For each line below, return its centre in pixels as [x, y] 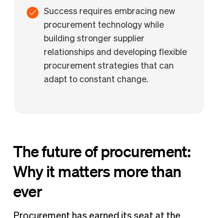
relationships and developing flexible [116, 53]
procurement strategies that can [109, 66]
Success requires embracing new [110, 12]
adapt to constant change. [96, 80]
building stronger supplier [94, 39]
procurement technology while [104, 26]
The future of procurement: [102, 151]
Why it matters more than [97, 171]
